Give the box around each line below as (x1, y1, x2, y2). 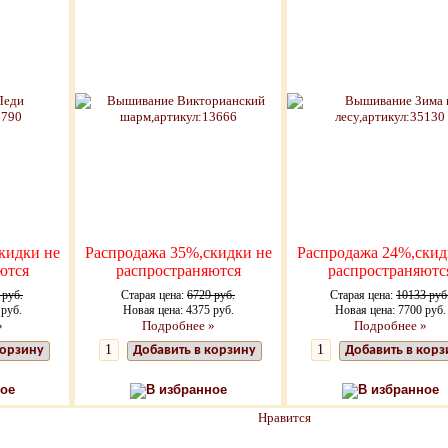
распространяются (115, 262, 241, 280)
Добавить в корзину (133, 343, 256, 359)
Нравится (258, 410, 311, 425)
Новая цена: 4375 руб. (122, 303, 234, 318)
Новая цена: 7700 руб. (334, 303, 446, 318)
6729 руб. (187, 288, 235, 303)
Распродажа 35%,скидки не (84, 244, 272, 262)
